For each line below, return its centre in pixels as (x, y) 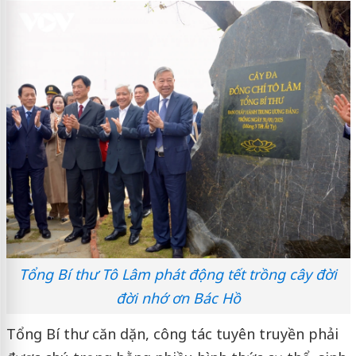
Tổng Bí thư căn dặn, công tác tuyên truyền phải (172, 333)
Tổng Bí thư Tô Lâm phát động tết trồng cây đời (178, 274)
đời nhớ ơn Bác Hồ (178, 298)
